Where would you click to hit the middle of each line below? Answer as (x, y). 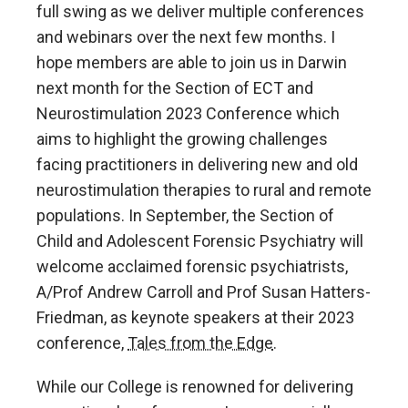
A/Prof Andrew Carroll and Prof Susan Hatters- (204, 292)
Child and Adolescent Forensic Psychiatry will (200, 241)
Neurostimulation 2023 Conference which (188, 113)
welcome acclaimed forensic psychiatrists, (192, 266)
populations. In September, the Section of (185, 215)
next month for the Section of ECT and (175, 88)
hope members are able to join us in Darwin (192, 62)
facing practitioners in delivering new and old (197, 164)
